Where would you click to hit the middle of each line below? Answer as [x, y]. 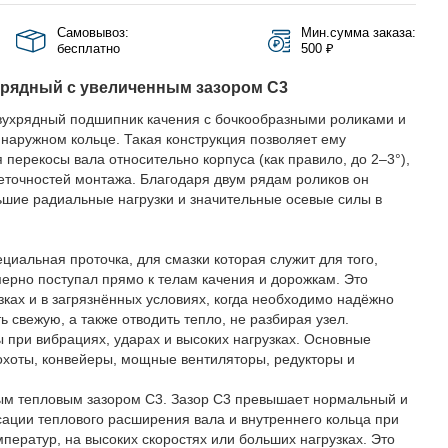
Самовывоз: [92, 32]
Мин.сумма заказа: [358, 32]
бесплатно [88, 48]
